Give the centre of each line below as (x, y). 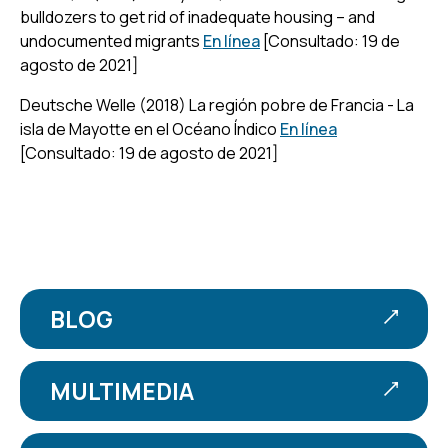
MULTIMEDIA (122, 390)
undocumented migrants (111, 40)
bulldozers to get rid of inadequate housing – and (197, 16)
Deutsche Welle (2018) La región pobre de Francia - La (217, 104)
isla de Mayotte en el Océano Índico (150, 128)
